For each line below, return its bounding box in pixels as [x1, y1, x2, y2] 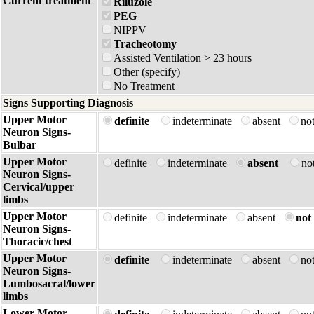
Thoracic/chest [3, 235, 72, 247]
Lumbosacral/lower [3, 278, 95, 289]
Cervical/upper [3, 181, 74, 193]
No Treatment [114, 80, 175, 92]
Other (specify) [114, 66, 180, 78]
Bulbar [3, 139, 36, 151]
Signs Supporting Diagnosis [3, 97, 133, 109]
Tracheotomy [114, 38, 177, 50]
